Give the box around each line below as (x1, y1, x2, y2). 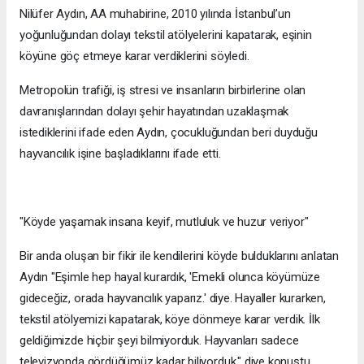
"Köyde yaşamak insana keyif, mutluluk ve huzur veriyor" (19, 214, 309, 229)
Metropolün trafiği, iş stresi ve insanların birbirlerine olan (19, 82, 306, 97)
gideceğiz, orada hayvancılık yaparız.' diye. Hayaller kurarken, (19, 290, 326, 305)
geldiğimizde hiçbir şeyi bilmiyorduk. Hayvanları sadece (19, 332, 299, 348)
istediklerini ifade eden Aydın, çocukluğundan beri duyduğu (19, 124, 318, 140)
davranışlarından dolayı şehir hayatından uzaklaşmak (19, 103, 289, 119)
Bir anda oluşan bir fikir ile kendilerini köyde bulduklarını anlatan (19, 248, 339, 263)
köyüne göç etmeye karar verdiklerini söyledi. (19, 48, 249, 63)
